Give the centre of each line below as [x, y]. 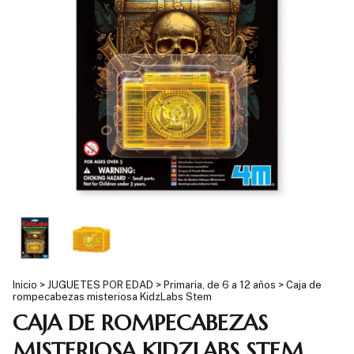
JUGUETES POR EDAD [100, 285]
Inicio [25, 285]
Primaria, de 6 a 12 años [220, 285]
